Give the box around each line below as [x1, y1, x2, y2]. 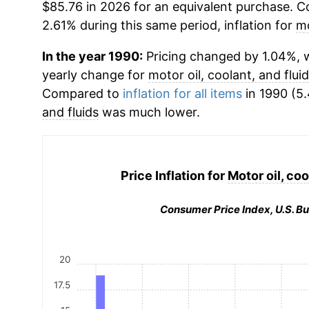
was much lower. [98, 105, 200, 119]
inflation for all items [122, 86, 242, 101]
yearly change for [41, 68, 148, 82]
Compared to [41, 86, 123, 101]
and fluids [41, 105, 99, 119]
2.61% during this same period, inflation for [41, 18, 296, 32]
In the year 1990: [41, 49, 143, 63]
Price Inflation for [120, 168, 228, 183]
